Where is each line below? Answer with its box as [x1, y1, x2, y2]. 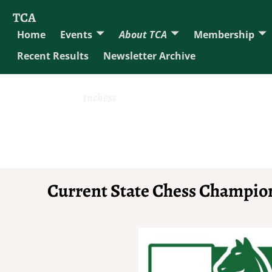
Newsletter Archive [103, 49, 195, 63]
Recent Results [17, 49, 89, 63]
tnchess [83, 89, 117, 106]
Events [60, 27, 92, 41]
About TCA [119, 27, 167, 41]
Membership [194, 27, 254, 41]
